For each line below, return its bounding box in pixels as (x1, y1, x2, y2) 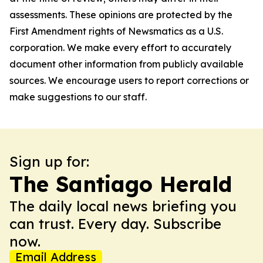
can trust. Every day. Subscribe (9, 215, 221, 232)
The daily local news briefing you (9, 197, 237, 215)
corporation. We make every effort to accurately (9, 42, 231, 53)
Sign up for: (9, 153, 89, 170)
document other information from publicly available (9, 58, 244, 70)
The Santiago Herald (9, 171, 232, 197)
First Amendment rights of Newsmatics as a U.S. (9, 25, 223, 37)
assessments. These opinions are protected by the (9, 9, 232, 21)
